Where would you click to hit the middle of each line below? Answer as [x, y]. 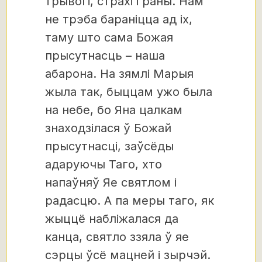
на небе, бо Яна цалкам [114, 110]
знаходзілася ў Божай [108, 128]
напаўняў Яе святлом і [111, 182]
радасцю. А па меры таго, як [130, 200]
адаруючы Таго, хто [104, 164]
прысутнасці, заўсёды [109, 146]
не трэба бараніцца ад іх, [119, 19]
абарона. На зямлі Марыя [119, 73]
